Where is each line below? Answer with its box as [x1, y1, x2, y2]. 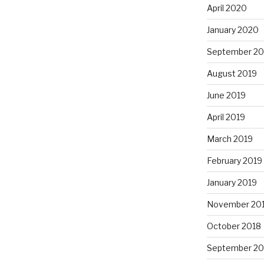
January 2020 [206, 24, 259, 35]
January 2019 [206, 177, 257, 187]
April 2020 [206, 2, 247, 13]
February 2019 [206, 155, 262, 166]
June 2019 [206, 90, 246, 100]
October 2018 [206, 220, 261, 231]
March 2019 [206, 133, 253, 144]
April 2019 [206, 111, 245, 122]
